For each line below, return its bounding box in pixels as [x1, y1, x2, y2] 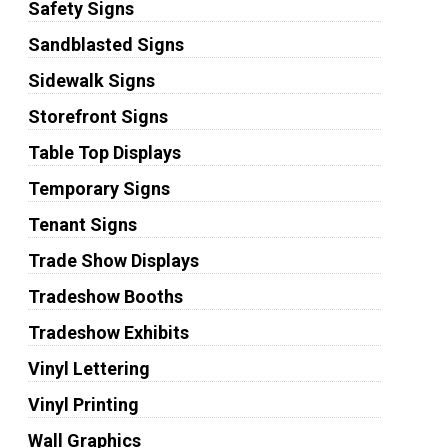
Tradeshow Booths [27, 286, 183, 307]
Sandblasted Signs [27, 34, 184, 55]
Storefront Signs [27, 106, 168, 127]
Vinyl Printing [27, 394, 139, 415]
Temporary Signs [27, 178, 170, 199]
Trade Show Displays [27, 250, 199, 271]
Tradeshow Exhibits [27, 322, 189, 343]
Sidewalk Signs [27, 70, 155, 91]
